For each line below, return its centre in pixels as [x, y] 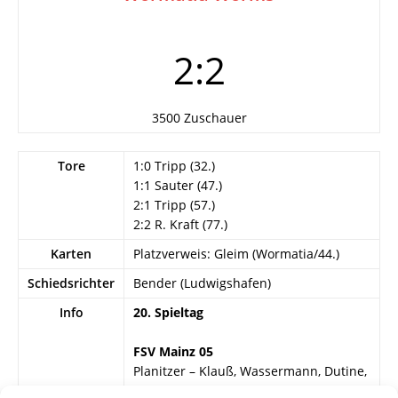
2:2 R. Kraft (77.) [180, 224]
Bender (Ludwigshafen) [202, 283]
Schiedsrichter [71, 283]
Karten [71, 254]
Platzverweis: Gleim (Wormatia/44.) [236, 254]
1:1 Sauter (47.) [178, 185]
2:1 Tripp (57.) [174, 205]
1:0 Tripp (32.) [174, 166]
